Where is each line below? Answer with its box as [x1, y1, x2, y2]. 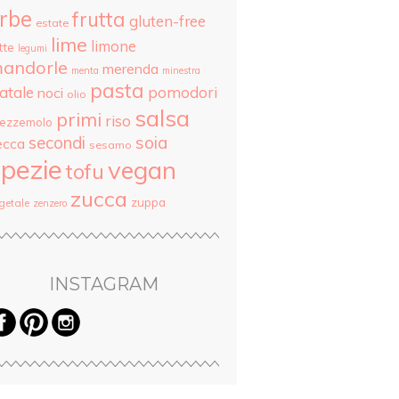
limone [91, 37, 136, 55]
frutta [72, 7, 126, 32]
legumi [18, 42, 47, 54]
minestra [162, 64, 200, 77]
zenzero [33, 197, 67, 209]
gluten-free [129, 12, 206, 30]
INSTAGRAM [48, 273, 159, 295]
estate [36, 16, 69, 29]
